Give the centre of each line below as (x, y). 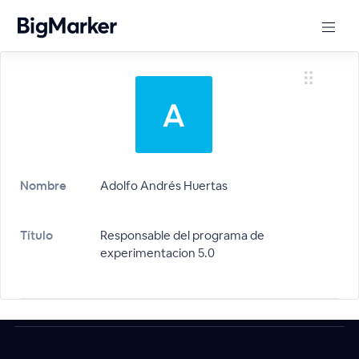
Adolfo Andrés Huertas (164, 186)
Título (36, 235)
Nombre (43, 186)
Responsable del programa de (182, 235)
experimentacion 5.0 (157, 253)
